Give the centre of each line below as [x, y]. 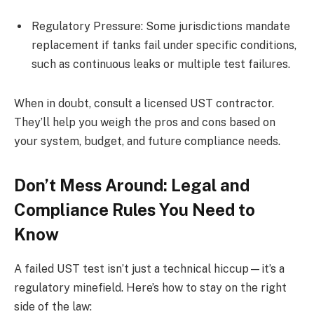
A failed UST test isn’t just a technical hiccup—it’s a [149, 268]
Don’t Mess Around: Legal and [132, 185]
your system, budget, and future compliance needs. [147, 141]
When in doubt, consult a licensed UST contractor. [144, 103]
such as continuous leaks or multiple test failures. [161, 64]
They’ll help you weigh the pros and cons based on [145, 122]
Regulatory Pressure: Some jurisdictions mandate [161, 27]
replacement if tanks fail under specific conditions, [164, 46]
